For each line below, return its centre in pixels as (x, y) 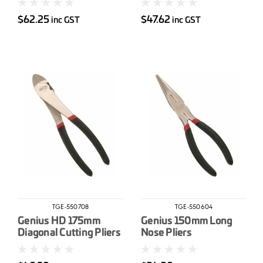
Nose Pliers (166, 233)
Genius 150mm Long (187, 221)
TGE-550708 (70, 208)
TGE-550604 (194, 208)
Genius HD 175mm (59, 221)
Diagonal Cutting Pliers (69, 233)
